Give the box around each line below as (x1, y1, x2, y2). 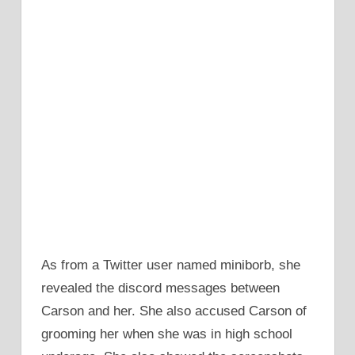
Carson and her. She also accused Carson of (41, 303, 307, 319)
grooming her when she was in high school (41, 326, 292, 342)
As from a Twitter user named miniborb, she (41, 258, 300, 273)
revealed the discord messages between (41, 281, 280, 296)
